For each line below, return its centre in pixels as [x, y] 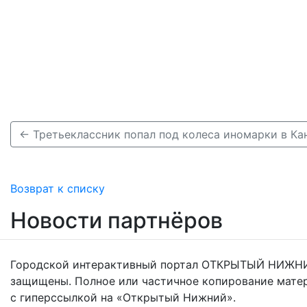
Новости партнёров [116, 220]
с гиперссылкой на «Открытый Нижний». [123, 297]
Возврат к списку [58, 188]
